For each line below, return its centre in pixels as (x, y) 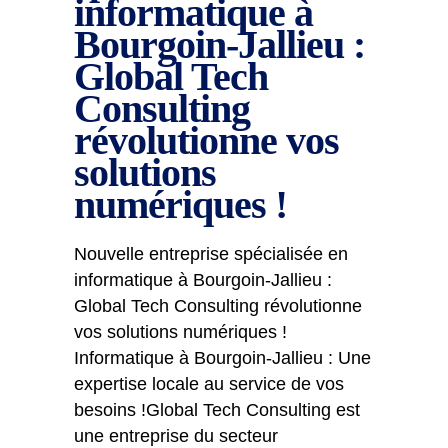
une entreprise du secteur (176, 436)
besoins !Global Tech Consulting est (217, 410)
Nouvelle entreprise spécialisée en (211, 254)
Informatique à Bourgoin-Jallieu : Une (222, 358)
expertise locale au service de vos (209, 384)
